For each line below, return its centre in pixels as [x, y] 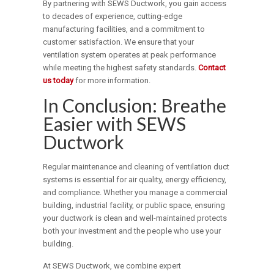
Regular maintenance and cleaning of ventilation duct [136, 167]
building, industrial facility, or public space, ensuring [134, 206]
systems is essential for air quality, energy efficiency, [135, 180]
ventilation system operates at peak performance [130, 55]
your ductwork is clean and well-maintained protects [135, 218]
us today [58, 81]
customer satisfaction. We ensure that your [119, 42]
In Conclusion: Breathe [135, 106]
